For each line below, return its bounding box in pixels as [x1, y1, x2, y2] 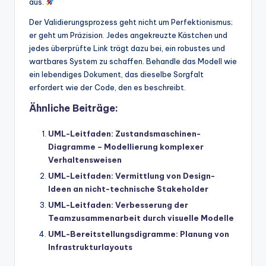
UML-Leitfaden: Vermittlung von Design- [48, 170, 215, 180]
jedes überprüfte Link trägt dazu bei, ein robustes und [29, 43, 225, 53]
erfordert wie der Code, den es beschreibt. [29, 82, 186, 92]
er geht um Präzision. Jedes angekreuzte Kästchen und [29, 30, 227, 40]
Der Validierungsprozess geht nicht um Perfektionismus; [29, 17, 233, 27]
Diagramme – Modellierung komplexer [48, 141, 204, 151]
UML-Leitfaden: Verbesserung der [48, 199, 188, 210]
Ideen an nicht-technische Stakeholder [48, 183, 208, 194]
